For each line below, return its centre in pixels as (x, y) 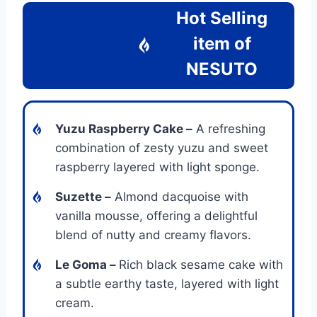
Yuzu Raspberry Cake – (124, 128)
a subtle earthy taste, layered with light (167, 283)
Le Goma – (87, 264)
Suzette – (83, 196)
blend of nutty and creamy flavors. (153, 235)
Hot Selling (222, 18)
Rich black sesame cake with (201, 264)
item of (222, 43)
